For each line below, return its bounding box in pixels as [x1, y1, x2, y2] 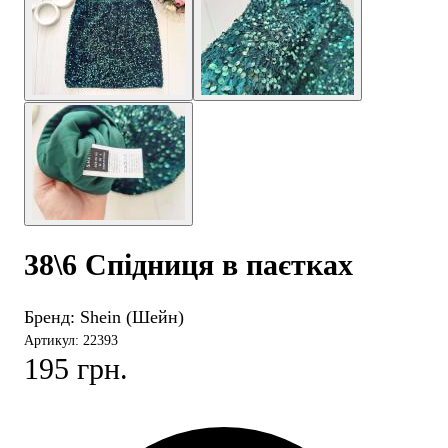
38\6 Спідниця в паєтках [24, 248, 353, 282]
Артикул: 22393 [24, 333, 118, 349]
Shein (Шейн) [80, 307, 184, 328]
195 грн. [24, 352, 128, 386]
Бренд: [24, 307, 80, 328]
